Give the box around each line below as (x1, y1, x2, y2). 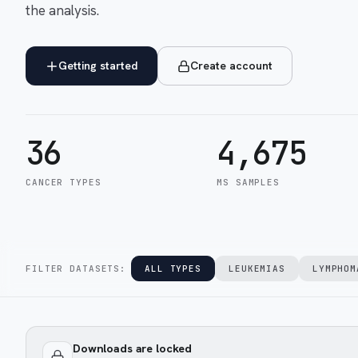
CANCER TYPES (26, 177, 101, 188)
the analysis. (26, 2, 99, 19)
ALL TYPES (145, 263, 201, 274)
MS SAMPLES (217, 177, 280, 188)
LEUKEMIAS (229, 263, 285, 274)
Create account (190, 58, 272, 73)
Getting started (58, 58, 137, 73)
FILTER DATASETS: (26, 262, 127, 274)
